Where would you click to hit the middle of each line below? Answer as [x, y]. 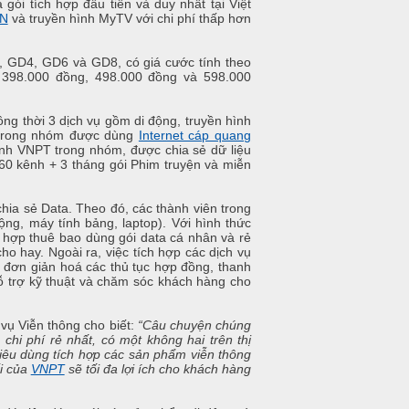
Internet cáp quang [195, 136]
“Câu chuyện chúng [194, 325]
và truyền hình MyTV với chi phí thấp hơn [130, 19]
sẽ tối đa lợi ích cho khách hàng [158, 369]
